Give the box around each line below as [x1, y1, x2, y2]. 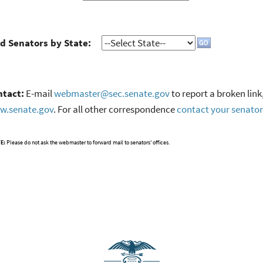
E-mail [23, 87, 54, 100]
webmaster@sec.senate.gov [53, 87, 170, 100]
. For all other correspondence [53, 103, 177, 116]
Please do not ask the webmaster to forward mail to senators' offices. [5, 139, 170, 147]
